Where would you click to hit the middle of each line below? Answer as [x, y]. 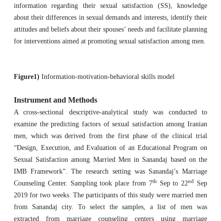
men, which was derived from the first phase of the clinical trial [110, 136]
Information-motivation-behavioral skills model [108, 77]
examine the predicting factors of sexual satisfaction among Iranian [110, 124]
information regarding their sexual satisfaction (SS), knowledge [110, 6]
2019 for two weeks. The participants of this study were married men [110, 195]
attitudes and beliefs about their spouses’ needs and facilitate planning [110, 29]
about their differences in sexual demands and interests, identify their [110, 18]
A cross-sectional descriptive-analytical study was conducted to [110, 112]
